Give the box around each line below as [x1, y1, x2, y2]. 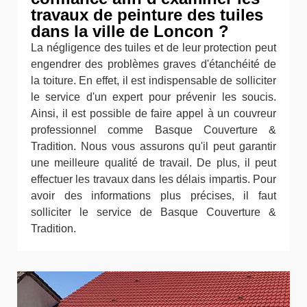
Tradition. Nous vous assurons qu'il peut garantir [31, 140, 276, 152]
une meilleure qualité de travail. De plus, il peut [31, 157, 276, 169]
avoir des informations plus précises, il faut [31, 190, 276, 201]
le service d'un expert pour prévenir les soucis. [31, 91, 276, 103]
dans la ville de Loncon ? [31, 22, 229, 40]
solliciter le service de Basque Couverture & [31, 206, 276, 218]
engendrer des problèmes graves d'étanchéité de [31, 58, 276, 70]
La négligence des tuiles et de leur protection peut [31, 42, 276, 53]
